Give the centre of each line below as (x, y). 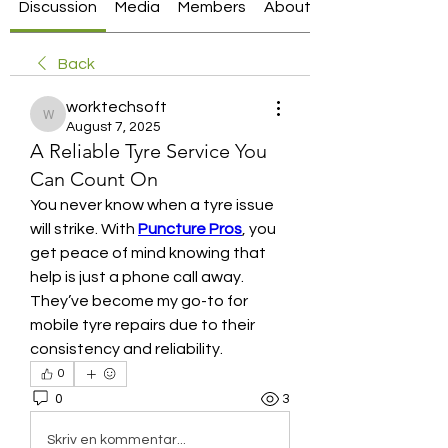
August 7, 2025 (113, 127)
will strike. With (84, 229)
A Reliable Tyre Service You (148, 151)
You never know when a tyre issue (152, 205)
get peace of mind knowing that (148, 253)
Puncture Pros (190, 229)
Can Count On (94, 179)
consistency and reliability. (126, 349)
